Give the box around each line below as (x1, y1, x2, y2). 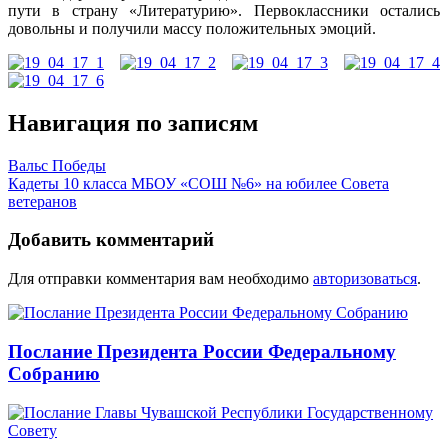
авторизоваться (313, 270, 417, 288)
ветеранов (8, 192, 77, 210)
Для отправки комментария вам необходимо (8, 270, 313, 288)
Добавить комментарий (8, 229, 214, 251)
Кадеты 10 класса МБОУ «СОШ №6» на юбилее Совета (8, 174, 389, 192)
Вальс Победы (8, 156, 106, 174)
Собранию (8, 362, 100, 384)
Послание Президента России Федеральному (8, 340, 396, 362)
